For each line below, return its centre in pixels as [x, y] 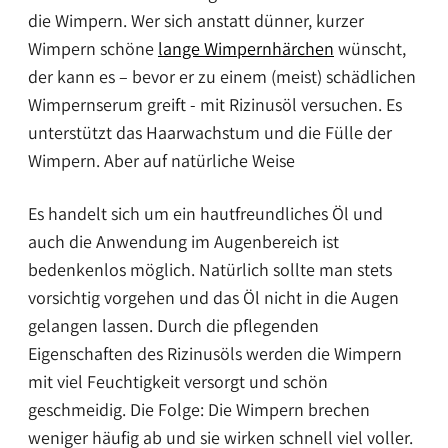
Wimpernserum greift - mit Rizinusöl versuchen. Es [215, 105]
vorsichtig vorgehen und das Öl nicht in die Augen [213, 298]
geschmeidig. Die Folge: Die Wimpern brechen [199, 410]
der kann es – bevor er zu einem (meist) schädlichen [222, 77]
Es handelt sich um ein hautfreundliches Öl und [205, 214]
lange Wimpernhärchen [246, 49]
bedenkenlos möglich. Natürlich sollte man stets [210, 270]
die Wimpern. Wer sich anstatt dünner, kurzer [196, 21]
